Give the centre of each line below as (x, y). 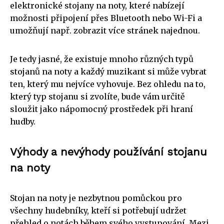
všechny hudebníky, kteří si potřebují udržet (98, 210)
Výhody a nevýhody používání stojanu (108, 151)
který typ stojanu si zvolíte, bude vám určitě (97, 96)
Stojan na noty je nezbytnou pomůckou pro (96, 198)
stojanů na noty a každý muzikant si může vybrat (108, 71)
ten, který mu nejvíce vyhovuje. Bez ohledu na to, (108, 84)
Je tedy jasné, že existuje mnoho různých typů (102, 59)
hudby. (23, 121)
